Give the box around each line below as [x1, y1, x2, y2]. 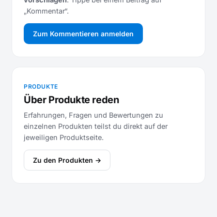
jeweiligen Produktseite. [24, 133, 104, 141]
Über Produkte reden [24, 94, 119, 106]
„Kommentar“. [24, 7, 69, 15]
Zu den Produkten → [33, 156, 101, 164]
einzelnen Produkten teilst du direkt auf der [24, 122, 168, 130]
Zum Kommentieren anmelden [33, 30, 134, 38]
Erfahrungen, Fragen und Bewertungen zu [24, 111, 163, 119]
